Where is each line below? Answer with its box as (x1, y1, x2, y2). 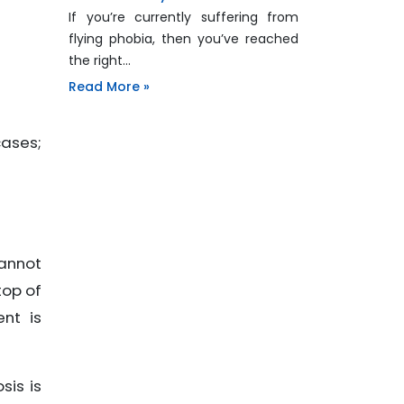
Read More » (69, 78, 150, 96)
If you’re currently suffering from (69, 8, 298, 27)
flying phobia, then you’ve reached (69, 30, 298, 49)
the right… (69, 51, 131, 70)
